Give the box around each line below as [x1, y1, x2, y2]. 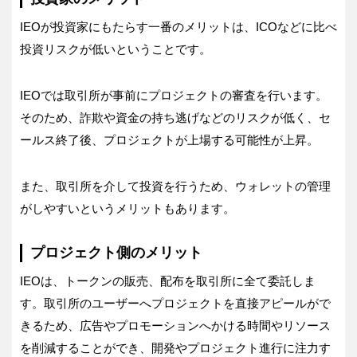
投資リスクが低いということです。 [20, 42, 211, 57]
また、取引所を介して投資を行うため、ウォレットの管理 [20, 179, 331, 194]
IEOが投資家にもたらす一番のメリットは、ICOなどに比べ [20, 20, 337, 34]
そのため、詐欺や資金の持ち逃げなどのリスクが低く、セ [20, 111, 331, 125]
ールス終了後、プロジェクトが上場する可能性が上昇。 [20, 133, 319, 147]
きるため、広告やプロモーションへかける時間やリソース [20, 319, 331, 333]
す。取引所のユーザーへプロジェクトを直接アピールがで [20, 296, 331, 311]
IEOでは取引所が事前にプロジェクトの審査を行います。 [20, 88, 328, 103]
